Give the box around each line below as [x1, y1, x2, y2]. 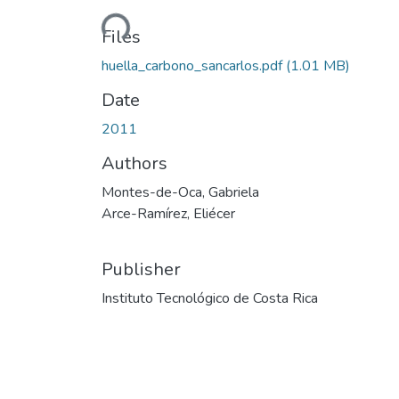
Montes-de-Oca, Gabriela [102, 182, 259, 202]
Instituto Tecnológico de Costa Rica [102, 288, 318, 308]
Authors [102, 151, 167, 175]
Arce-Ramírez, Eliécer [102, 203, 235, 224]
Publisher [102, 256, 181, 281]
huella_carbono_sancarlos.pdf [102, 55, 286, 76]
